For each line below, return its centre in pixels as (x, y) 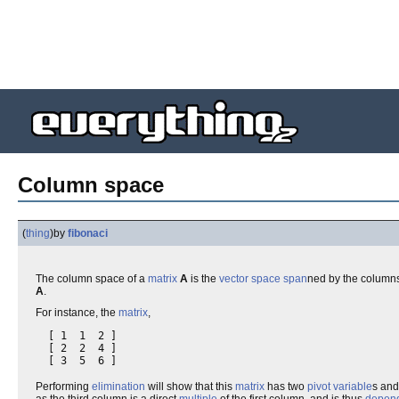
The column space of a (92, 279)
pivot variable (340, 387)
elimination (118, 387)
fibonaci (88, 233)
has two (286, 387)
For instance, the (77, 313)
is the (204, 279)
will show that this (190, 387)
